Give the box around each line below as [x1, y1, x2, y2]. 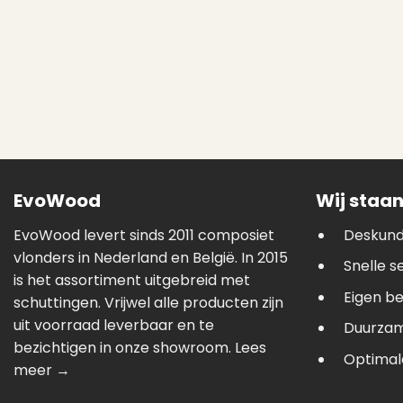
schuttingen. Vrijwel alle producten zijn [13, 291, 283, 313]
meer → [13, 359, 70, 381]
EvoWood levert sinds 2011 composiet [13, 224, 274, 246]
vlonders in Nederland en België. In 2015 [13, 246, 288, 268]
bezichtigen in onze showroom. [13, 336, 235, 358]
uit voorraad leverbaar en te [13, 314, 214, 336]
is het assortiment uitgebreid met [13, 269, 250, 291]
